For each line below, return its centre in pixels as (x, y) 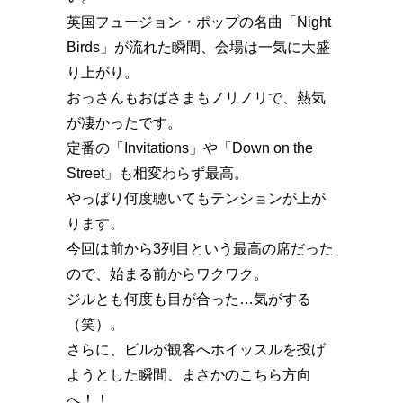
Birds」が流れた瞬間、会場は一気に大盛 (198, 47)
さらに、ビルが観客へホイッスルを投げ (196, 349)
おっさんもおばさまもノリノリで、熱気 (196, 97)
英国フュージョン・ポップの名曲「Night (199, 22)
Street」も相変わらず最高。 (157, 173)
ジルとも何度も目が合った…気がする (189, 299)
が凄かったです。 (124, 122)
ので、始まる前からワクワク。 (167, 273)
